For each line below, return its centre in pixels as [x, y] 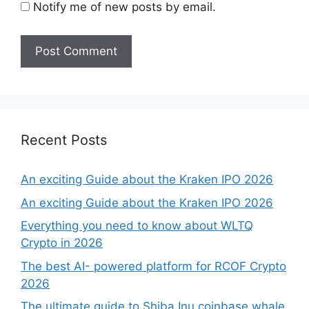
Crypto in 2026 [62, 243]
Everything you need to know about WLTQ [137, 226]
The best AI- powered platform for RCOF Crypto [153, 266]
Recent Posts [64, 140]
